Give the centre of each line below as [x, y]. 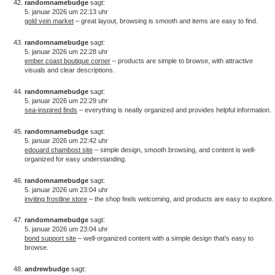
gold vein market [49, 21]
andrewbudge [47, 269]
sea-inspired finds [51, 110]
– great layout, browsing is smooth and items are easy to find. [166, 21]
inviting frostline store [56, 199]
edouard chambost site [59, 149]
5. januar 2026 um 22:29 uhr [66, 101]
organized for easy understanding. [76, 159]
